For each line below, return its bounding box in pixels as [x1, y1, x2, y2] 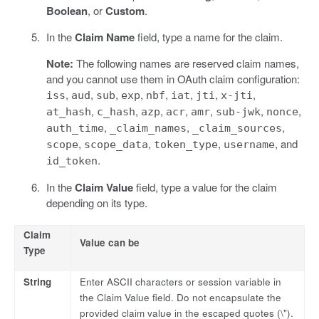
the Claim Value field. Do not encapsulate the [80, 291, 281, 305]
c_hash [96, 105, 135, 119]
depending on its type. [46, 195, 147, 211]
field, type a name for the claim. [134, 29, 283, 45]
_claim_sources [192, 122, 282, 135]
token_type [153, 138, 218, 152]
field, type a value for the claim [132, 179, 277, 195]
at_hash [46, 105, 91, 119]
